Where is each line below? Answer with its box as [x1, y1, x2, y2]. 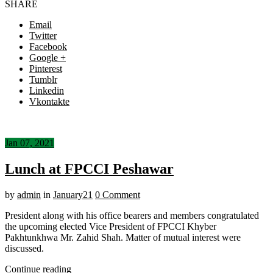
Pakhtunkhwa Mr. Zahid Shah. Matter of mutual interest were [5, 232, 241, 243]
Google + [29, 52, 66, 63]
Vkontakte [29, 96, 69, 107]
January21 [53, 189, 93, 200]
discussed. [5, 243, 44, 253]
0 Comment [95, 189, 140, 200]
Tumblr [29, 74, 57, 85]
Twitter [29, 30, 57, 41]
